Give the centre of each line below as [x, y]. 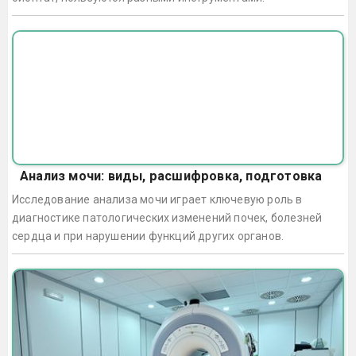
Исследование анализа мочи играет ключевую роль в [157, 199]
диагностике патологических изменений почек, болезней [167, 217]
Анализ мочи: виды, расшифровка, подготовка [171, 176]
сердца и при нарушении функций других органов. [148, 236]
